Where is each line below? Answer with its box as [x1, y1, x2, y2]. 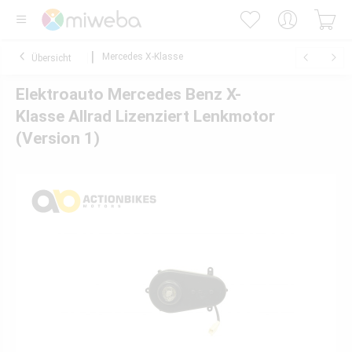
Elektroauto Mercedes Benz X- [16, 85, 241, 104]
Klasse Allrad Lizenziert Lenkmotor [16, 107, 275, 126]
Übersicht [31, 53, 71, 64]
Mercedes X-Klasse [102, 51, 183, 62]
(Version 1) [16, 129, 100, 148]
